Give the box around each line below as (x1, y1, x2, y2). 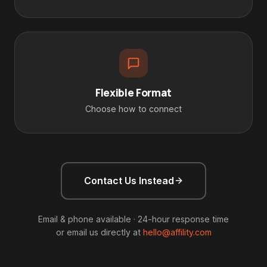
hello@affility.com (142, 227, 212, 238)
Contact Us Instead (83, 174, 174, 187)
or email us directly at (55, 227, 143, 238)
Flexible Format (95, 85, 172, 100)
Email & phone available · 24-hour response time (38, 214, 229, 225)
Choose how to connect (85, 103, 182, 114)
